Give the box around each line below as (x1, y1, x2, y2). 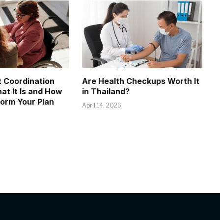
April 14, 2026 (82, 102, 121, 110)
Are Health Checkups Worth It (82, 76, 199, 86)
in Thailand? (82, 86, 130, 97)
